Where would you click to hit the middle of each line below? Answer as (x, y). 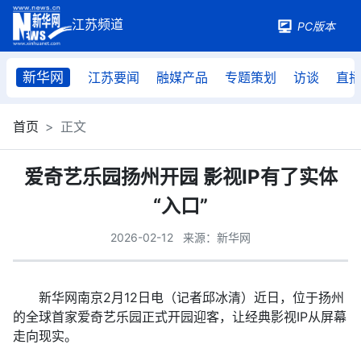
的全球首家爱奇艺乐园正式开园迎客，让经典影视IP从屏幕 (180, 317)
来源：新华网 (217, 237)
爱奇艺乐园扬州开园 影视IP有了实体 (180, 177)
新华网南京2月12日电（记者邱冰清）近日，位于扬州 (178, 297)
